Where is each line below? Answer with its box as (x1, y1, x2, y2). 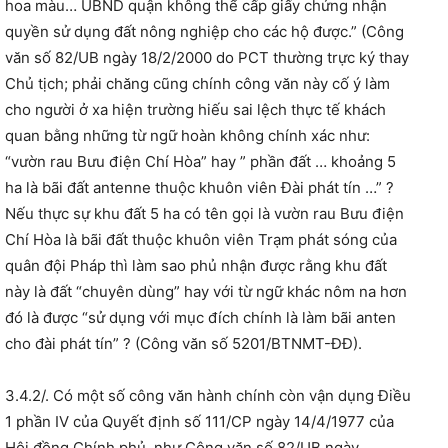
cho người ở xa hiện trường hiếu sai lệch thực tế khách (5, 100, 386, 120)
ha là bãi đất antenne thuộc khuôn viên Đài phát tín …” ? (5, 178, 394, 198)
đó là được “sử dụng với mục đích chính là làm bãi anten (5, 308, 396, 328)
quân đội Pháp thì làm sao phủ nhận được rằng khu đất (5, 256, 387, 276)
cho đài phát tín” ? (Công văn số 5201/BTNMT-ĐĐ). (5, 334, 362, 354)
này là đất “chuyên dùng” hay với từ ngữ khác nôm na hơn (5, 282, 407, 302)
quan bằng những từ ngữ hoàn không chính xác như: (5, 126, 370, 146)
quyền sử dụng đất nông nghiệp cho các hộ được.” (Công (5, 22, 404, 42)
